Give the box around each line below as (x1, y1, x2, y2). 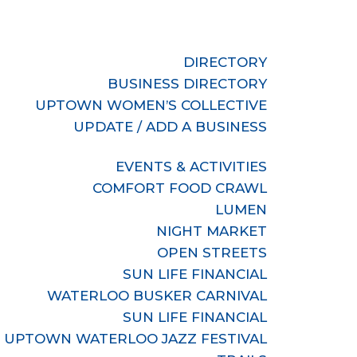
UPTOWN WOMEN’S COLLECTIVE (35, 97, 268, 113)
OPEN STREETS (157, 245, 268, 261)
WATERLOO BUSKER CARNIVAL (47, 288, 268, 304)
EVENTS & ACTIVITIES (116, 159, 268, 175)
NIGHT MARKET (156, 223, 268, 239)
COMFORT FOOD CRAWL (92, 180, 268, 196)
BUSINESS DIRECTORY (108, 76, 268, 92)
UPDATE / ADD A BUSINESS (73, 119, 268, 135)
